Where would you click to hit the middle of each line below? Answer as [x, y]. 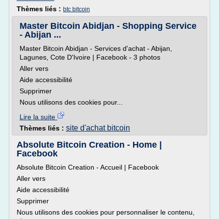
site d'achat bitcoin [98, 128]
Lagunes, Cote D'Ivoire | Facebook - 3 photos [90, 57]
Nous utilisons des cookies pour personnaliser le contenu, [106, 212]
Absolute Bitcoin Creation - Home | [89, 145]
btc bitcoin [77, 9]
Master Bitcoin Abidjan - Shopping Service [108, 26]
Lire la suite [38, 117]
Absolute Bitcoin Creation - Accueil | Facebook [88, 167]
